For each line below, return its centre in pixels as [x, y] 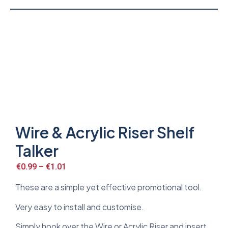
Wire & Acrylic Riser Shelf [105, 132]
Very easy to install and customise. [80, 207]
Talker [37, 150]
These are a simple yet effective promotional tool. [109, 187]
